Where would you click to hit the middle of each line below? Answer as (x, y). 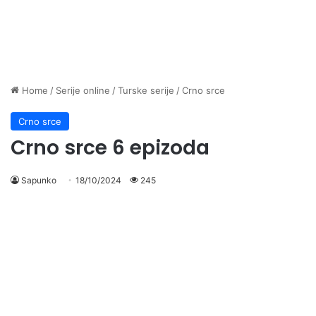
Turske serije (146, 90)
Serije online (83, 90)
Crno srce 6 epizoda (110, 148)
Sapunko (39, 180)
